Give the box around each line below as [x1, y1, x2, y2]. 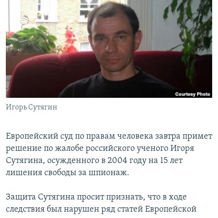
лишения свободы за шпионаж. [6, 168, 129, 178]
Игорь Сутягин [6, 104, 57, 112]
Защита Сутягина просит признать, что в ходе [6, 193, 187, 202]
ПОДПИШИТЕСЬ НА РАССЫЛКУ [9, 22, 125, 31]
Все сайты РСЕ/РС [17, 114, 85, 124]
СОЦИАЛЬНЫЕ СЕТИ [9, 49, 66, 56]
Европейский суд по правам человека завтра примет [6, 132, 212, 142]
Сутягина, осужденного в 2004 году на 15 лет [6, 156, 182, 166]
